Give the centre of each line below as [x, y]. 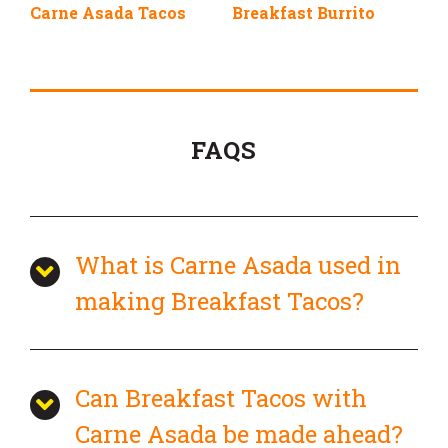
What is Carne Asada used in [238, 264]
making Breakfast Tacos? [219, 300]
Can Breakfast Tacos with [221, 397]
